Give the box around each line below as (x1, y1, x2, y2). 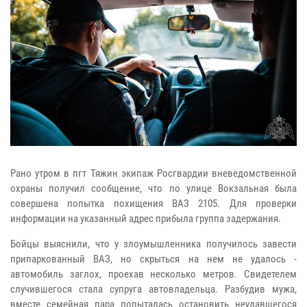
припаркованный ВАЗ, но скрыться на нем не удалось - (10, 253, 297, 266)
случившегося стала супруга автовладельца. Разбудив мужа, (10, 283, 297, 296)
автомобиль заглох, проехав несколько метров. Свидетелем (10, 268, 297, 281)
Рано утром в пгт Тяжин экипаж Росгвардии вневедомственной (10, 167, 297, 180)
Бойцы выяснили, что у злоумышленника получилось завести (10, 238, 297, 251)
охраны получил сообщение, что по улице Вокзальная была (10, 182, 297, 195)
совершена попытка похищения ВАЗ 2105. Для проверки (10, 197, 297, 210)
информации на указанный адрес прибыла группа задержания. (10, 212, 281, 225)
